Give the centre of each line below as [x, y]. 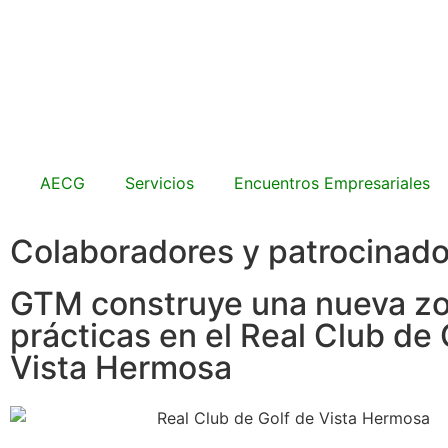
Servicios [159, 183]
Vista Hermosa [121, 367]
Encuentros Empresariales [332, 183]
